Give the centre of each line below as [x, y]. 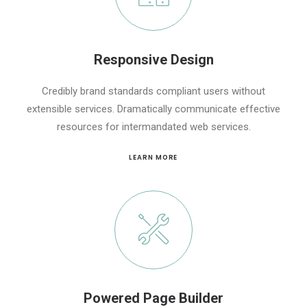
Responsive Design [153, 59]
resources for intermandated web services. [153, 126]
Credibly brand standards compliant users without [153, 91]
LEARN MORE [153, 157]
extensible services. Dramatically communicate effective [153, 109]
